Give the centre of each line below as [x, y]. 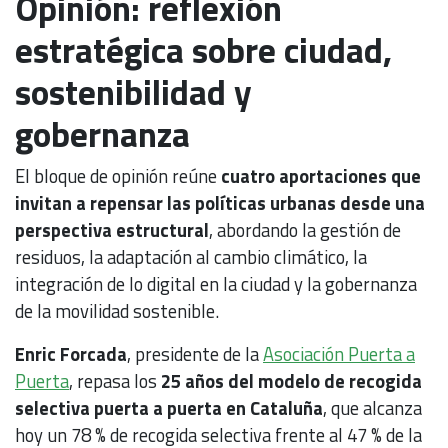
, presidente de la [195, 353]
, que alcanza [372, 407]
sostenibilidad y [133, 91]
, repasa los [115, 380]
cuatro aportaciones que [321, 175]
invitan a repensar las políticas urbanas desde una [220, 202]
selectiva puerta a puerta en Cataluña [169, 407]
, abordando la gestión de [305, 229]
